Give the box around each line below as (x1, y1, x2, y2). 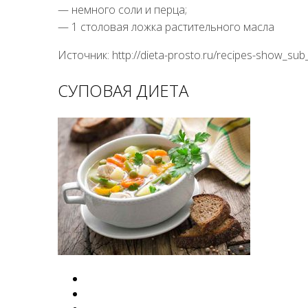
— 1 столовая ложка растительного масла (58, 19, 274, 34)
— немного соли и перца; (58, 1, 187, 17)
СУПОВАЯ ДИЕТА (58, 78, 188, 102)
